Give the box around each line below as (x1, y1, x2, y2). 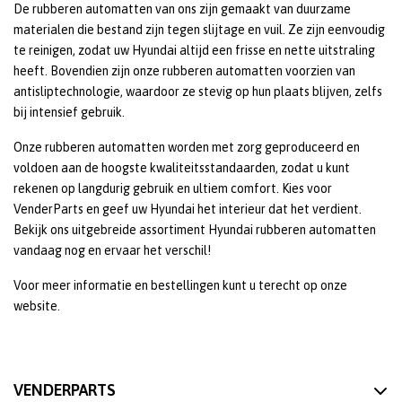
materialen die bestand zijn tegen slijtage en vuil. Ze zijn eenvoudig (13, 22, 385, 37)
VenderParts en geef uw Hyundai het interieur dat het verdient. (13, 202, 362, 216)
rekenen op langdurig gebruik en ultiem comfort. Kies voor (13, 181, 332, 196)
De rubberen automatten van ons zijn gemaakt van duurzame (13, 2, 351, 16)
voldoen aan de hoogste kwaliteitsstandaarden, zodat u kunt (13, 161, 350, 175)
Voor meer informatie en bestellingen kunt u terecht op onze (13, 278, 347, 293)
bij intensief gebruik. (13, 105, 125, 119)
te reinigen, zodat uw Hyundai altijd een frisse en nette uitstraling (13, 43, 375, 57)
